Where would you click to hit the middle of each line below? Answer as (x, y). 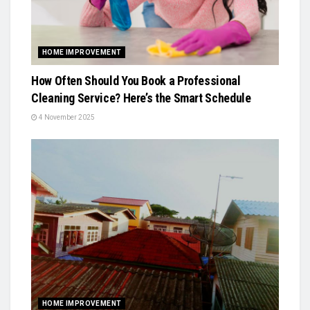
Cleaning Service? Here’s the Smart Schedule (141, 98)
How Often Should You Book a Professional (136, 80)
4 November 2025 (66, 117)
